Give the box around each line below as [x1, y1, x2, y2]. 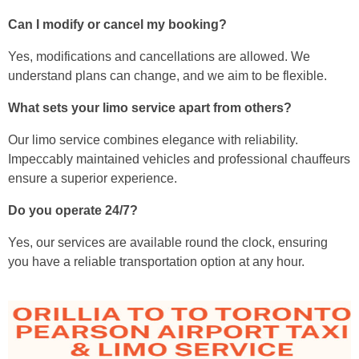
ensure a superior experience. [8, 171, 177, 185]
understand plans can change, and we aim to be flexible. [8, 68, 327, 83]
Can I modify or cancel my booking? [8, 17, 227, 31]
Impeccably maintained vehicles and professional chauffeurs [8, 151, 350, 166]
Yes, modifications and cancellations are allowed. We [8, 49, 310, 63]
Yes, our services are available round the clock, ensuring [8, 235, 328, 249]
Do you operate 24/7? [8, 203, 138, 217]
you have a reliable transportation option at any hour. [8, 254, 305, 268]
